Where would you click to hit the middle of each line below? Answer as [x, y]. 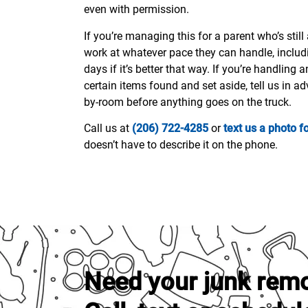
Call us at [108, 129]
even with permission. [136, 10]
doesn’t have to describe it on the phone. [181, 145]
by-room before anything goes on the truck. [188, 102]
